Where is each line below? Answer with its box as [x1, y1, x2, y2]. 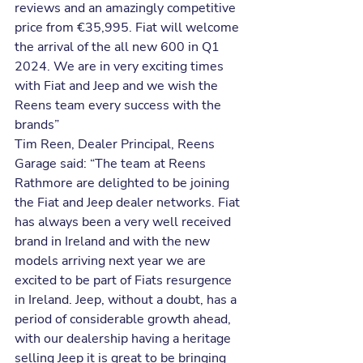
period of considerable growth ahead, [15, 310, 234, 329]
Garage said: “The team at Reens [15, 155, 209, 173]
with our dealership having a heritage [15, 330, 234, 348]
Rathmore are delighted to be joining [15, 174, 233, 193]
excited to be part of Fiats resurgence [15, 271, 235, 290]
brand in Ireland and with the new [15, 233, 213, 251]
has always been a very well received [15, 213, 234, 232]
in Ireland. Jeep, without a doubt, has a [15, 291, 240, 310]
